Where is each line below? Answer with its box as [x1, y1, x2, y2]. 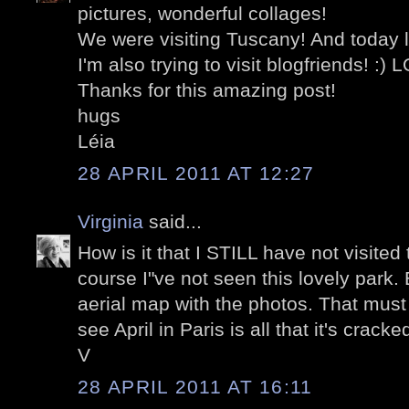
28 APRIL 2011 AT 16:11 [78, 375, 313, 397]
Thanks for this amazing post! [78, 79, 336, 101]
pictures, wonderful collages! [78, 3, 327, 25]
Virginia [78, 210, 143, 232]
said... [143, 210, 202, 232]
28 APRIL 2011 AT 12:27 [78, 162, 315, 184]
